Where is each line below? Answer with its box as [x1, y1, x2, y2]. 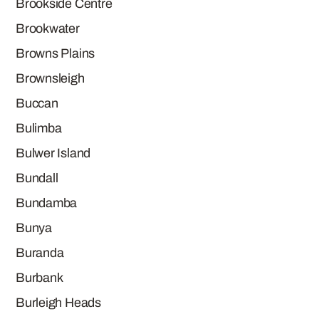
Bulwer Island [16, 146, 91, 160]
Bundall [16, 171, 58, 185]
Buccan [16, 96, 58, 110]
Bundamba [16, 196, 78, 210]
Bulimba [16, 121, 62, 135]
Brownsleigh [16, 71, 85, 85]
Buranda [16, 246, 64, 260]
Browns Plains [16, 46, 95, 61]
